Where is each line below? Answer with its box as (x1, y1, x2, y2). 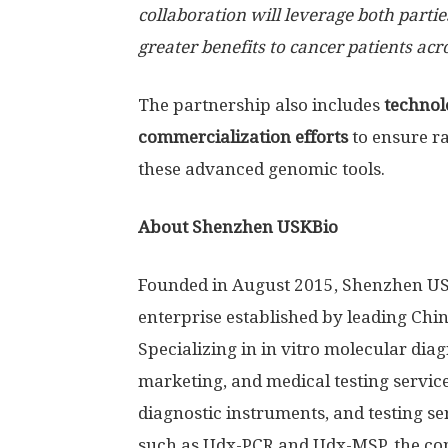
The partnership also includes (138, 95, 384, 115)
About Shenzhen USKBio (138, 217, 338, 237)
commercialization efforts (138, 127, 348, 147)
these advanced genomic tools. (138, 159, 389, 179)
